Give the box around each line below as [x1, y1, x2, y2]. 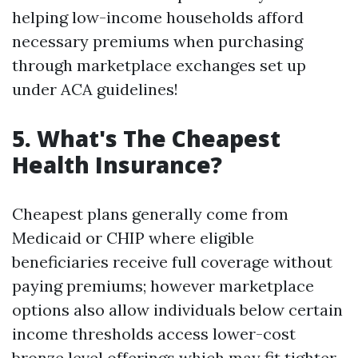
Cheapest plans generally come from [12, 204, 288, 224]
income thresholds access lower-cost [12, 324, 296, 344]
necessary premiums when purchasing [12, 31, 303, 51]
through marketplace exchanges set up [12, 55, 306, 75]
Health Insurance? [12, 149, 222, 180]
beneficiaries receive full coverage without [12, 252, 332, 272]
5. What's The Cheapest [12, 123, 280, 153]
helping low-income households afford [12, 7, 304, 27]
